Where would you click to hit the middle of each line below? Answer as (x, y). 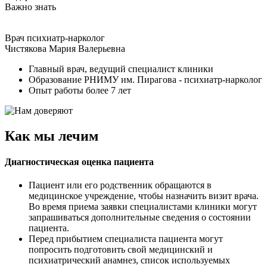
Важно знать (30, 7)
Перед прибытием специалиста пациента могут (126, 239)
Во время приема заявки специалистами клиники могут (143, 207)
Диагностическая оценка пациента (79, 162)
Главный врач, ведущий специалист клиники (121, 69)
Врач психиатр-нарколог (55, 38)
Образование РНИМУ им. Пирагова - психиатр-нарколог (145, 79)
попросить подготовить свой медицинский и (121, 250)
